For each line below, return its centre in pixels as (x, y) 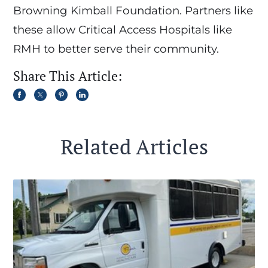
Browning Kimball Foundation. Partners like (133, 11)
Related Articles (134, 147)
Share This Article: (68, 76)
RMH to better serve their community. (116, 49)
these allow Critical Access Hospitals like (123, 30)
